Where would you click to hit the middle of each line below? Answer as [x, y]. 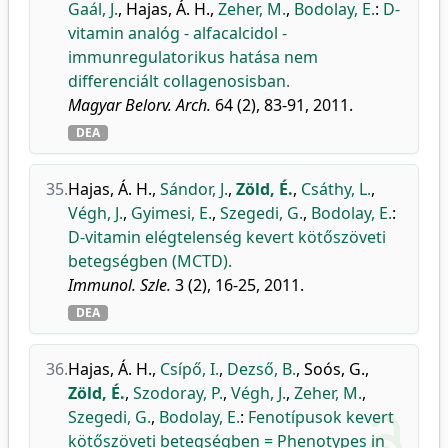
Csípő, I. [189, 369]
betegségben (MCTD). [150, 261]
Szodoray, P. [178, 393]
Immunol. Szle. [119, 285]
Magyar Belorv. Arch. [139, 105]
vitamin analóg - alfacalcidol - [177, 33]
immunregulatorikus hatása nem [193, 57]
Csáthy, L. [336, 189]
